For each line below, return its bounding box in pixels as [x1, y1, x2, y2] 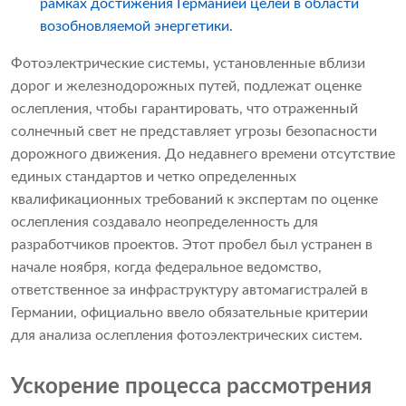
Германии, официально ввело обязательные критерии [11, 305, 368, 321]
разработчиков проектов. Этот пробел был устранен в [11, 237, 372, 253]
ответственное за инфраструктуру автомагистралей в [11, 283, 368, 298]
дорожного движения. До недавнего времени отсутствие [11, 147, 395, 162]
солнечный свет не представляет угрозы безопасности [11, 124, 377, 140]
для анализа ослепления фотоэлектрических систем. [11, 328, 362, 343]
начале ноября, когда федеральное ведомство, [11, 260, 322, 275]
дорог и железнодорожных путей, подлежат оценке [11, 79, 362, 94]
